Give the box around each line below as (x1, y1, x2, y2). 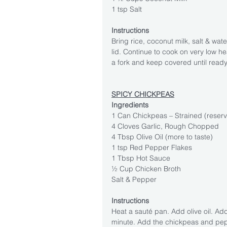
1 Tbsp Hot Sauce (111, 153, 170, 163)
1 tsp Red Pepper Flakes (111, 142, 192, 152)
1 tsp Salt (111, 4, 142, 14)
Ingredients (111, 100, 148, 109)
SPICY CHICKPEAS (111, 89, 174, 99)
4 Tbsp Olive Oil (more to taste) (111, 132, 213, 141)
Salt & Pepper (111, 174, 157, 184)
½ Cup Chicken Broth (111, 164, 181, 173)
